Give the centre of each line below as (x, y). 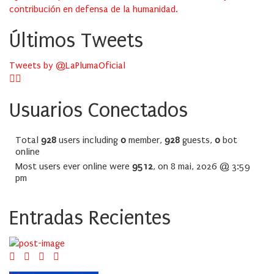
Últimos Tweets (76, 41)
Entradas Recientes (90, 218)
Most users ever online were (74, 167)
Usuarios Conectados (98, 111)
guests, (197, 140)
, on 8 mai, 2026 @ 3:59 (202, 167)
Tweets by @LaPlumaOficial (67, 66)
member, (145, 140)
